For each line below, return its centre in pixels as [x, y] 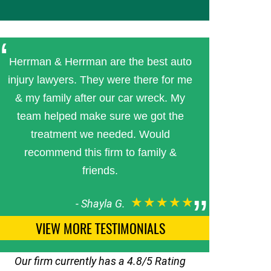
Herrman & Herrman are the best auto [100, 62]
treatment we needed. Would [100, 134]
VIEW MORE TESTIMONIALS [100, 228]
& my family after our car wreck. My [100, 98]
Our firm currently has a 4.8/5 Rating [100, 261]
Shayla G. [103, 204]
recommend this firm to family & [100, 152]
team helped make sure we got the [100, 116]
